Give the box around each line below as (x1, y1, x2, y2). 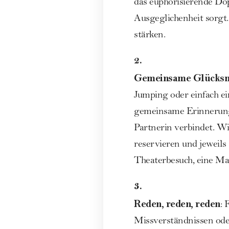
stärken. (134, 30, 165, 41)
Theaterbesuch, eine (134, 156, 215, 167)
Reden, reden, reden (134, 197, 220, 210)
